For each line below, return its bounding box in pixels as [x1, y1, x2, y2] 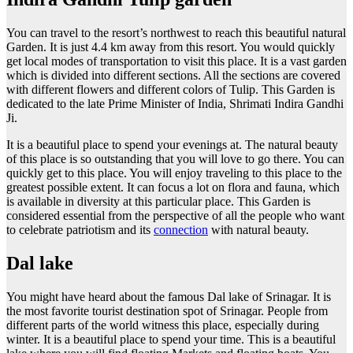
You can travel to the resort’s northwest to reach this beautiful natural [6, 26, 346, 40]
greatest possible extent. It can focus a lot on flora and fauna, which [6, 180, 340, 195]
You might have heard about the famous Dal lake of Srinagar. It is [6, 289, 331, 303]
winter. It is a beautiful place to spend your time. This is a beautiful [6, 332, 336, 346]
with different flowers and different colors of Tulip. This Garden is [6, 83, 335, 97]
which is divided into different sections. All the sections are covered [6, 69, 340, 83]
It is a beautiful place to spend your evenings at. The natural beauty [6, 138, 338, 152]
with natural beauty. [208, 223, 309, 237]
